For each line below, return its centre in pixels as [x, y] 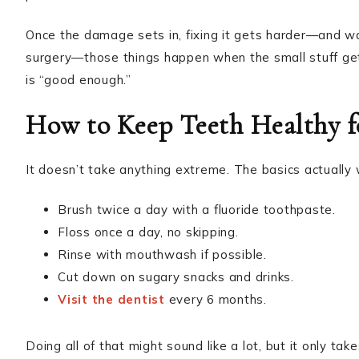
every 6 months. [216, 299]
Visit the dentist [111, 299]
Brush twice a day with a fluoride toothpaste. [197, 210]
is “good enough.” [79, 80]
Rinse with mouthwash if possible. [162, 254]
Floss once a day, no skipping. [148, 232]
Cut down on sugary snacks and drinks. [176, 277]
